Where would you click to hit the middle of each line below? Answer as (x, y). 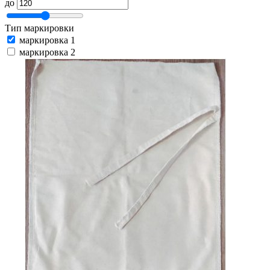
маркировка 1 (47, 40)
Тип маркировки (39, 28)
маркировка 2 (47, 52)
